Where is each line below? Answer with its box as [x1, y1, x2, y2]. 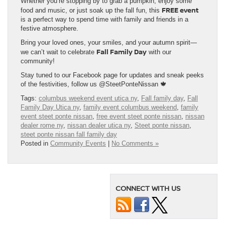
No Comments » [111, 139, 159, 147]
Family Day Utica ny [21, 103, 79, 111]
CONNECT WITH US [116, 183, 180, 193]
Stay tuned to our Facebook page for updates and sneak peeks [21, 71, 204, 79]
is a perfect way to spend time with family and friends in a [21, 15, 188, 23]
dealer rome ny [21, 121, 63, 129]
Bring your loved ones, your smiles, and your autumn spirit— [21, 38, 197, 46]
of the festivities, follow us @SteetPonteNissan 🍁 [21, 80, 167, 88]
